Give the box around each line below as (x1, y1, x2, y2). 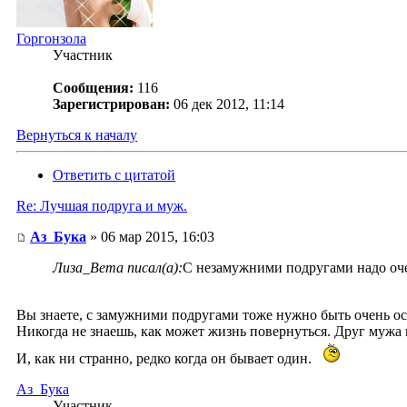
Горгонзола (16, 31, 86, 47)
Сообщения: (53, 80, 134, 96)
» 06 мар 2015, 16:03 (86, 229, 214, 245)
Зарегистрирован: (53, 96, 170, 113)
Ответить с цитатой (53, 167, 175, 184)
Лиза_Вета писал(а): (53, 260, 183, 276)
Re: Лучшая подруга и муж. (16, 198, 187, 214)
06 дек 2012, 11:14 (174, 96, 284, 113)
